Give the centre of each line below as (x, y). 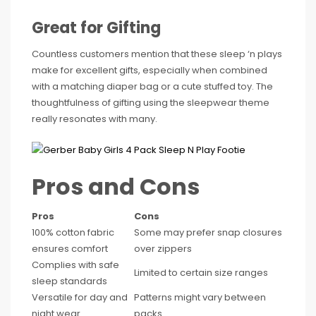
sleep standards (69, 281)
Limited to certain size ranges (201, 272)
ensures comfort (70, 248)
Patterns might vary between (200, 297)
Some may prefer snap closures (208, 232)
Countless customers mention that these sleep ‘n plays (157, 54)
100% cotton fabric (73, 232)
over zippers (163, 248)
